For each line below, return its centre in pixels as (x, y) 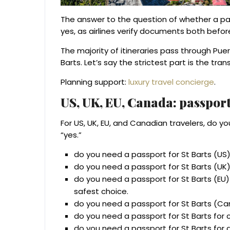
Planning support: (94, 82)
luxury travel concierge (171, 82)
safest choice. (101, 191)
